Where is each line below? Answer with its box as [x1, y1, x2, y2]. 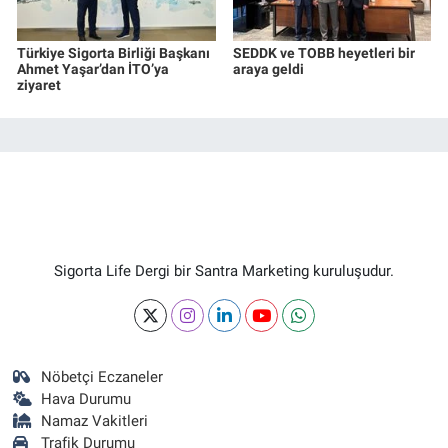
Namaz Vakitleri [41, 411, 149, 430]
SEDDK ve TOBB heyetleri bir [232, 44, 415, 61]
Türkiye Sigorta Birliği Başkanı [17, 44, 210, 61]
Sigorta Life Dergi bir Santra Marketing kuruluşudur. [54, 261, 394, 280]
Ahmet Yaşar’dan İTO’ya [17, 60, 169, 77]
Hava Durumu [41, 389, 132, 408]
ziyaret [17, 76, 61, 93]
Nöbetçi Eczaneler [41, 367, 164, 386]
